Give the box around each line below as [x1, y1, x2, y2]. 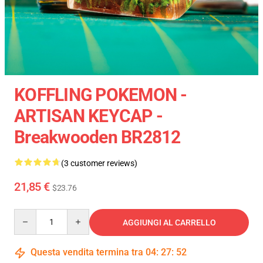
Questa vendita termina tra [28, 247, 146, 258]
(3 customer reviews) [61, 159, 137, 168]
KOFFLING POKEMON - [14, 85, 187, 105]
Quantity [14, 210, 46, 219]
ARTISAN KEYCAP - [14, 106, 163, 126]
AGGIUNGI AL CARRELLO [122, 218, 216, 227]
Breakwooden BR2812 [14, 127, 181, 147]
